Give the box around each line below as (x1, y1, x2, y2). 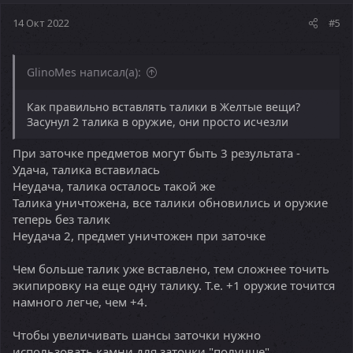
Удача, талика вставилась (13, 162, 160, 177)
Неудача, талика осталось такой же (13, 178, 215, 194)
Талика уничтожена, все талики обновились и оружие (13, 195, 328, 210)
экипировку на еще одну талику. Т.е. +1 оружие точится (13, 277, 335, 293)
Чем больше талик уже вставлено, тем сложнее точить (13, 261, 329, 277)
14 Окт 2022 (13, 15, 69, 30)
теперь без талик (13, 211, 110, 227)
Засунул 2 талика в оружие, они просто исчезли (27, 113, 288, 129)
